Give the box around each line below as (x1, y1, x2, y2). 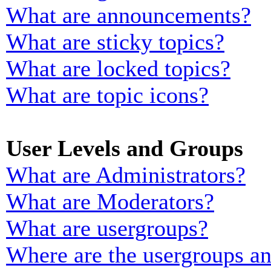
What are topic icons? (6, 82, 209, 108)
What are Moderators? (6, 189, 214, 214)
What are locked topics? (6, 56, 230, 81)
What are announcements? (6, 2, 251, 28)
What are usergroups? (6, 215, 208, 241)
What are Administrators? (6, 162, 246, 188)
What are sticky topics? (6, 29, 224, 54)
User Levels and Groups (6, 135, 243, 161)
